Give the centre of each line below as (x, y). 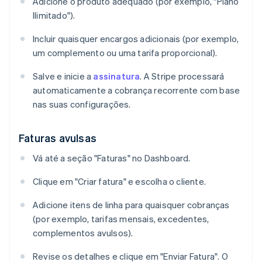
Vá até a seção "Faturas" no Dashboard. (112, 158)
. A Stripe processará (182, 76)
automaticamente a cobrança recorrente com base (137, 90)
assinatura (117, 76)
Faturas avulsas (58, 138)
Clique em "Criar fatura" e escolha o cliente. (119, 182)
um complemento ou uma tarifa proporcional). (125, 53)
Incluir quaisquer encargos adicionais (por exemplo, (136, 39)
